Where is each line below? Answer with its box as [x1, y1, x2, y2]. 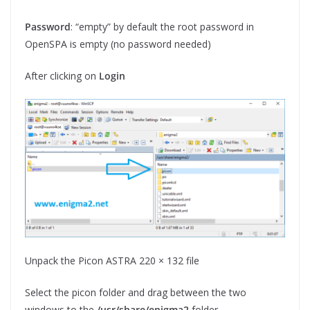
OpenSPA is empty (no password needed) [25, 37, 211, 51]
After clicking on [25, 69, 99, 82]
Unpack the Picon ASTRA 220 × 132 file [25, 254, 199, 268]
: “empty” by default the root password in [71, 19, 254, 33]
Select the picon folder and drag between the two [25, 286, 246, 300]
